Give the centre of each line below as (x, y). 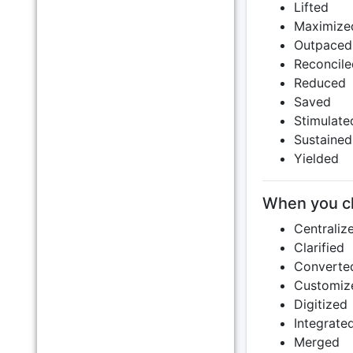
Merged (316, 342)
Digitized (320, 304)
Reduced (320, 83)
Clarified (319, 247)
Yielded (316, 158)
